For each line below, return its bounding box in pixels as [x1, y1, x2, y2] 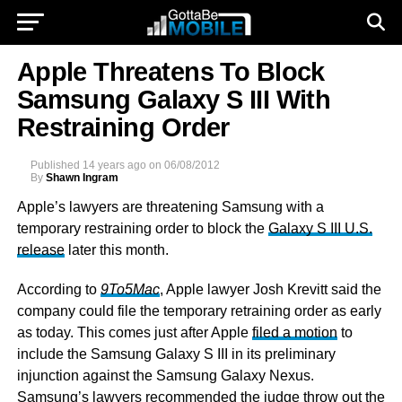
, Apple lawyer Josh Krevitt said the [159, 282, 381, 297]
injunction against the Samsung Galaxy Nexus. [16, 368, 314, 383]
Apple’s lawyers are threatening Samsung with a [16, 199, 324, 214]
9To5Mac [100, 282, 160, 297]
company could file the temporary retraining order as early [16, 303, 381, 319]
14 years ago [82, 159, 146, 171]
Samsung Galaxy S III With [16, 85, 331, 114]
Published [30, 159, 80, 171]
